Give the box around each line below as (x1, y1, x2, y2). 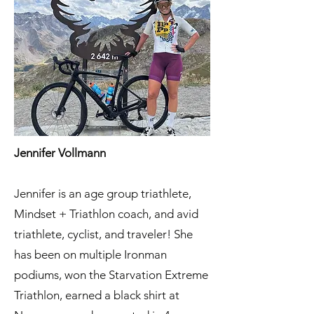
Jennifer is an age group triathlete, (14, 186, 191, 200)
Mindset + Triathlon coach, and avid (14, 207, 198, 221)
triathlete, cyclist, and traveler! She (14, 227, 193, 241)
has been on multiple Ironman (14, 247, 167, 261)
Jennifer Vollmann (14, 146, 106, 160)
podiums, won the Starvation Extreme (14, 268, 208, 282)
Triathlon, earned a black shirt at (14, 288, 179, 302)
